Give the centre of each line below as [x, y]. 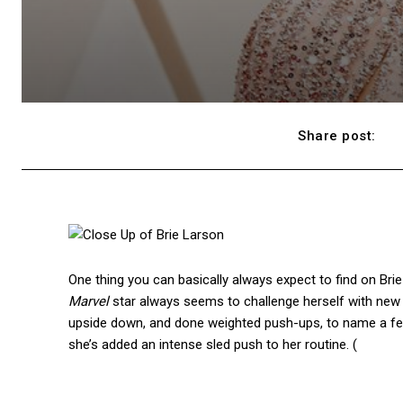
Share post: [337, 136]
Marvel [89, 302]
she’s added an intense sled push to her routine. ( [213, 345]
